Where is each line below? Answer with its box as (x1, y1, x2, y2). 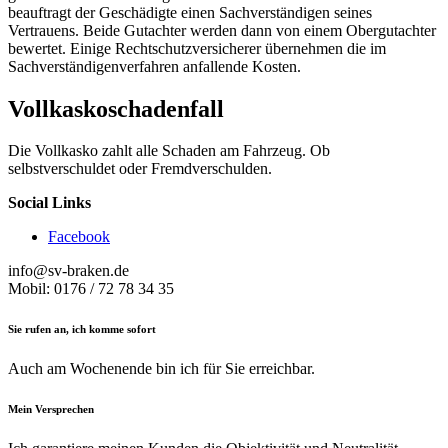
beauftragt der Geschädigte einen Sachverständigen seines (8, 3, 372, 21)
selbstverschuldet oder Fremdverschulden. (8, 160, 272, 178)
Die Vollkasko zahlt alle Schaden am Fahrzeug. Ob (8, 142, 330, 160)
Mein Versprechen (8, 403, 94, 416)
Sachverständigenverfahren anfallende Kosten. (8, 57, 301, 75)
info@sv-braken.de (8, 262, 129, 280)
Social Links (8, 194, 91, 212)
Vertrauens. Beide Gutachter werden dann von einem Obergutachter (8, 21, 436, 39)
